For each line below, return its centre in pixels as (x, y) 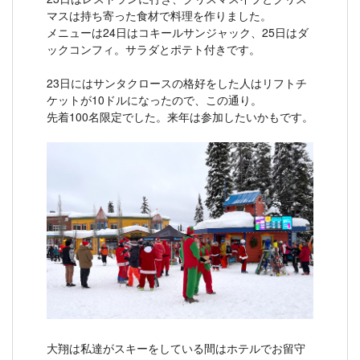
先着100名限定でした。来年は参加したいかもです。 (180, 117)
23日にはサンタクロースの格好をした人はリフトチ (177, 83)
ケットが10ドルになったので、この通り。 (154, 100)
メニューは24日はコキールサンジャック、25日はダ (178, 32)
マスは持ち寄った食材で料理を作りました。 (159, 15)
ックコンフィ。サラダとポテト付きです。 (153, 49)
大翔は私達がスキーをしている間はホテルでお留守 (176, 348)
